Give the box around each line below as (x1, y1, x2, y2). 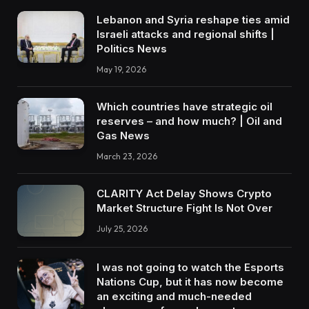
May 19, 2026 (97, 64, 146, 75)
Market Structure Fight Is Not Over (97, 201, 272, 215)
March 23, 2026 (97, 151, 157, 162)
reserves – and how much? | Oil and (97, 114, 282, 128)
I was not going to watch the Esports (97, 261, 284, 275)
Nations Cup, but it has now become (97, 275, 283, 289)
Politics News (97, 42, 167, 56)
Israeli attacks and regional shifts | (97, 28, 275, 41)
